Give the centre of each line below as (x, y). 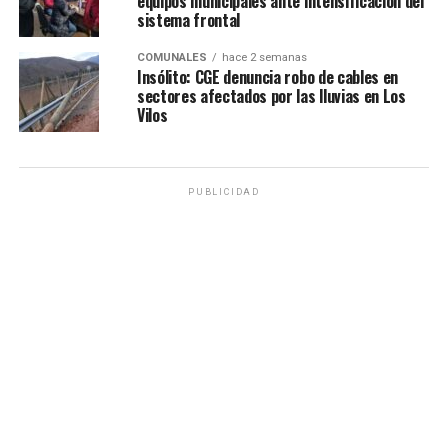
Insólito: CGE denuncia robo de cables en (267, 77)
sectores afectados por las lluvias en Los (271, 96)
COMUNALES (171, 57)
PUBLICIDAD (223, 192)
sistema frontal (188, 20)
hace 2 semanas (264, 57)
